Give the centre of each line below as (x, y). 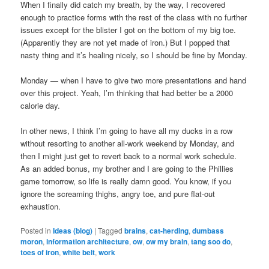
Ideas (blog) (73, 231)
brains (135, 231)
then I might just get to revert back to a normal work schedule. (129, 156)
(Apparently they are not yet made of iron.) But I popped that (125, 42)
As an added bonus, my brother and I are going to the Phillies (127, 169)
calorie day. (41, 106)
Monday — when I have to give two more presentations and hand (134, 80)
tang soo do (211, 242)
